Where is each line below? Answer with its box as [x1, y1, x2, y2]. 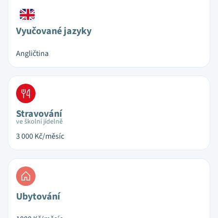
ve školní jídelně [16, 117, 63, 127]
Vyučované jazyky [16, 24, 91, 38]
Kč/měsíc [35, 131, 64, 142]
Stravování [16, 107, 62, 121]
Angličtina [16, 48, 49, 59]
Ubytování [16, 190, 60, 203]
